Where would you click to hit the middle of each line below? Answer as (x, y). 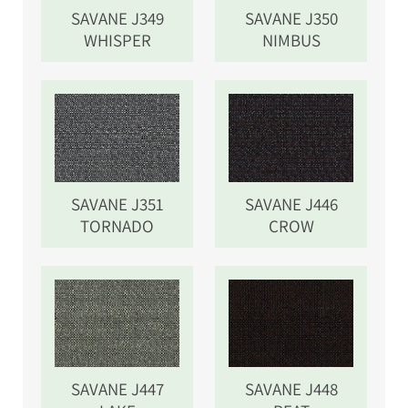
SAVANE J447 (117, 388)
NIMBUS (291, 41)
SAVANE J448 (291, 388)
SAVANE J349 (117, 19)
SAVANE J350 (291, 19)
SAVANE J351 (117, 204)
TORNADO (117, 225)
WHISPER (117, 41)
